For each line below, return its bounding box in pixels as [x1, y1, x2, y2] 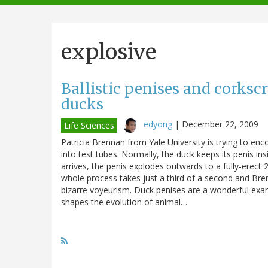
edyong [144, 118, 172, 130]
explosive [61, 38, 156, 65]
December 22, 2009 [182, 118, 258, 130]
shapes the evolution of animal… [61, 196, 187, 208]
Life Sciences [64, 119, 114, 131]
